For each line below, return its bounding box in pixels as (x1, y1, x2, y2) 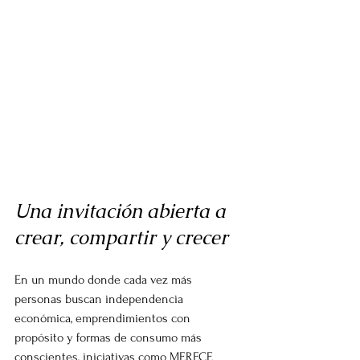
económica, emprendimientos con (14, 310, 194, 325)
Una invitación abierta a (14, 198, 231, 223)
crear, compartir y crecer (14, 224, 228, 250)
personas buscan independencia (14, 291, 186, 306)
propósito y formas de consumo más (14, 329, 205, 345)
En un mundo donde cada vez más (14, 272, 195, 287)
